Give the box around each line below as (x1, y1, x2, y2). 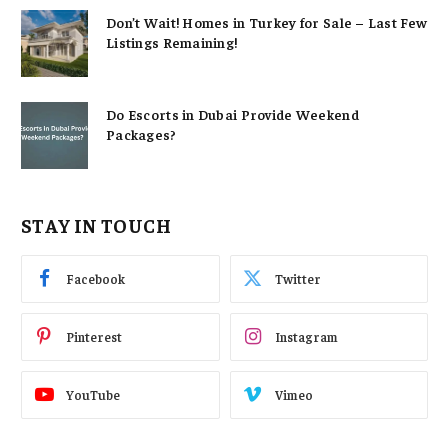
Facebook (66, 270, 125, 288)
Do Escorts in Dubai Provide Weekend (106, 104, 359, 123)
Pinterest (66, 328, 122, 346)
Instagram (274, 328, 338, 346)
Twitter (274, 270, 321, 288)
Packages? (106, 124, 177, 143)
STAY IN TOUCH (21, 212, 171, 237)
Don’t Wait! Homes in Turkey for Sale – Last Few (106, 12, 428, 31)
